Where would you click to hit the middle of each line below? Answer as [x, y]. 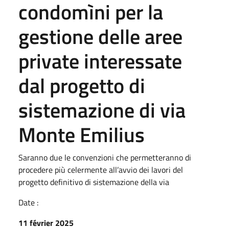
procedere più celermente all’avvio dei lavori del [101, 170]
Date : [28, 202]
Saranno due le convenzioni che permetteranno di [105, 157]
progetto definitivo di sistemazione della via [94, 182]
